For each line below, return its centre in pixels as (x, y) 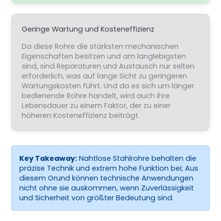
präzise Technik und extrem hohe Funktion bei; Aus (109, 168)
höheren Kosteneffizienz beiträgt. (80, 115)
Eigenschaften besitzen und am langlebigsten (104, 56)
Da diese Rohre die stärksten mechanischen (100, 46)
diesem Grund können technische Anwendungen (106, 178)
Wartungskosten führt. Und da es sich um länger (108, 86)
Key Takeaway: (48, 158)
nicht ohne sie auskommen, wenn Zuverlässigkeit (106, 188)
